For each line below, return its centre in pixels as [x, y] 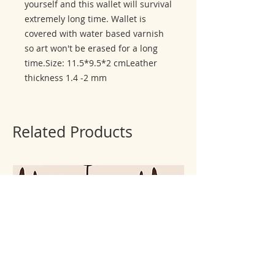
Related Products [72, 132]
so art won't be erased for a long [91, 48]
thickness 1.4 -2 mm [66, 78]
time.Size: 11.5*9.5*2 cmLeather [91, 63]
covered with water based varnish [94, 34]
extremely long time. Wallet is [85, 19]
